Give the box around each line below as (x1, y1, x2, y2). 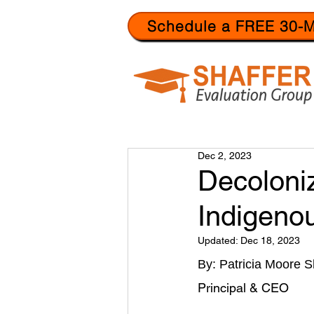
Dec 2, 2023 (198, 150, 252, 161)
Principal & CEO (198, 280, 289, 295)
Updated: (198, 235, 240, 246)
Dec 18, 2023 (240, 235, 300, 246)
